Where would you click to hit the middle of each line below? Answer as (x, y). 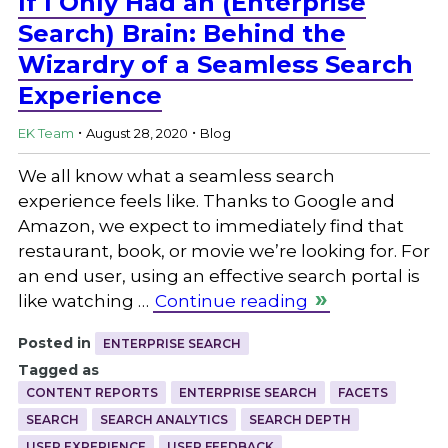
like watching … (85, 300)
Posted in (54, 342)
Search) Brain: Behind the (181, 33)
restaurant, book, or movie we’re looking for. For (223, 250)
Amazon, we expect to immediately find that (210, 225)
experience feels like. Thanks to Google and (206, 200)
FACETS (362, 392)
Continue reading (231, 300)
